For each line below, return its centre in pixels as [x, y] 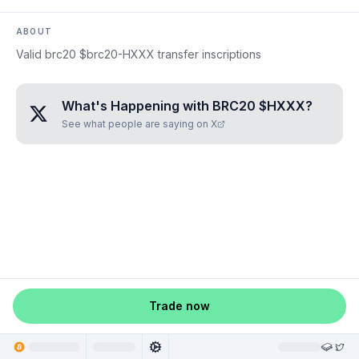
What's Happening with [137, 106]
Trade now [179, 306]
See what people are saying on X [139, 124]
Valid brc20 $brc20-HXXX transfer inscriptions [139, 54]
